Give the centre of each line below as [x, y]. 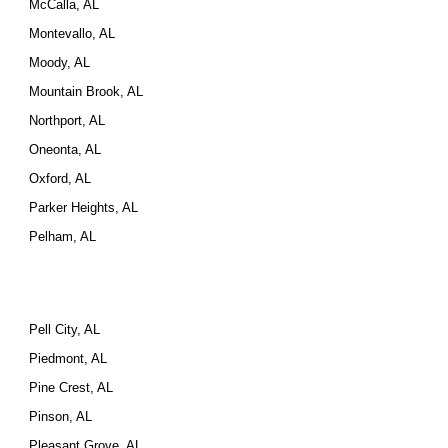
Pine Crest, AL [71, 387]
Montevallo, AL [72, 33]
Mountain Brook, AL [86, 91]
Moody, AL [60, 62]
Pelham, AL [63, 236]
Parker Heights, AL [84, 207]
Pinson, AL [61, 416]
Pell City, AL [65, 329]
